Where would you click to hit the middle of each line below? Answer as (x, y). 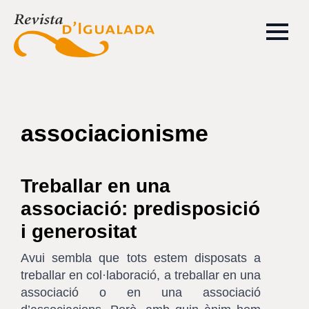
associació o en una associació (141, 292)
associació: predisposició (140, 209)
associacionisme (114, 133)
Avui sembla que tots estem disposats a (141, 258)
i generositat (79, 231)
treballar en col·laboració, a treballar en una (141, 275)
